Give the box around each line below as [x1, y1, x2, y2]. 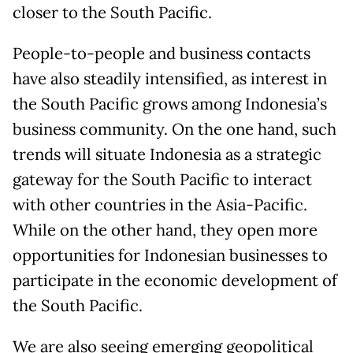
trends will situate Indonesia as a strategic [13, 143, 321, 165]
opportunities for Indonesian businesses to [13, 244, 328, 266]
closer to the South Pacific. [13, 2, 212, 23]
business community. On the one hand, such [13, 118, 336, 139]
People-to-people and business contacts [13, 43, 310, 64]
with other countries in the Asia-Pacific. [13, 194, 307, 215]
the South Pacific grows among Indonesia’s [13, 93, 327, 114]
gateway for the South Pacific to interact [13, 169, 312, 190]
